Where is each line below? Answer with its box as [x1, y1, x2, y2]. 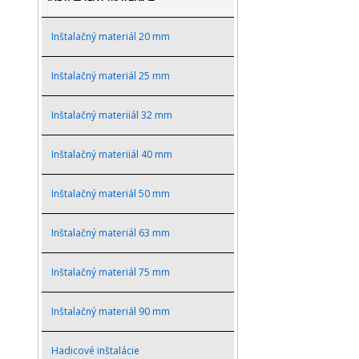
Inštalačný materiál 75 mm [51, 265, 170, 279]
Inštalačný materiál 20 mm [51, 30, 170, 43]
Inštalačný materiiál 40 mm [51, 147, 172, 161]
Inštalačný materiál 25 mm [51, 69, 170, 83]
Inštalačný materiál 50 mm [51, 187, 170, 200]
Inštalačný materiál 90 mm [51, 305, 170, 318]
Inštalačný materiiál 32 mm [51, 108, 172, 122]
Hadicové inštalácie [51, 344, 139, 357]
